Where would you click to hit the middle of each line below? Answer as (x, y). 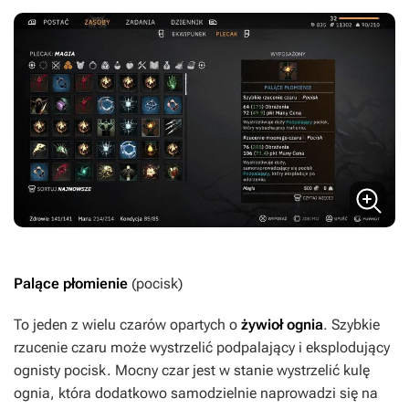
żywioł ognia (282, 325)
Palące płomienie (73, 284)
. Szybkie (351, 325)
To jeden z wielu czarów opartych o (127, 325)
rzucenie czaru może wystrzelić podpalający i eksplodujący (202, 348)
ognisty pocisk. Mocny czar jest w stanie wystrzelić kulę (192, 371)
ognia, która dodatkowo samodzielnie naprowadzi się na (196, 393)
